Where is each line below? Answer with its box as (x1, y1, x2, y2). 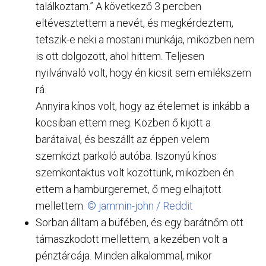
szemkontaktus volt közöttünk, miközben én (36, 166, 234, 179)
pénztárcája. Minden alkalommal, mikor (36, 249, 212, 262)
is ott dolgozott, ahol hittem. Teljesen (36, 49, 204, 62)
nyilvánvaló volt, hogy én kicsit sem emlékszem (36, 66, 251, 79)
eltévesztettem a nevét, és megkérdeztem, (36, 16, 233, 29)
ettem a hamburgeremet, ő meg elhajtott (36, 182, 221, 195)
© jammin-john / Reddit (87, 199, 193, 212)
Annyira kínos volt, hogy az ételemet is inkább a (36, 99, 249, 112)
